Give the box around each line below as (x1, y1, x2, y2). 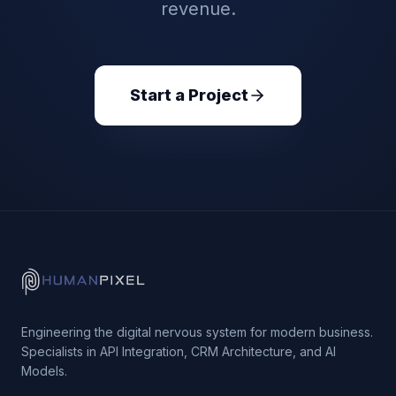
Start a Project (130, 86, 248, 104)
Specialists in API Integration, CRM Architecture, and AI (21, 344, 336, 359)
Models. (21, 363, 67, 378)
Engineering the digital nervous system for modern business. (21, 324, 373, 339)
